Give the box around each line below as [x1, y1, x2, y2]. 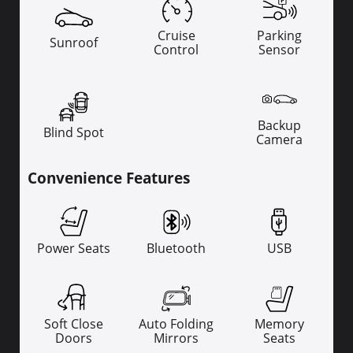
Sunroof [50, 33, 98, 51]
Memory [254, 315, 304, 333]
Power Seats [37, 239, 111, 257]
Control [154, 40, 199, 58]
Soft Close [44, 315, 104, 333]
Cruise [157, 26, 195, 44]
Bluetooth [147, 239, 206, 257]
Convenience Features [28, 168, 190, 189]
